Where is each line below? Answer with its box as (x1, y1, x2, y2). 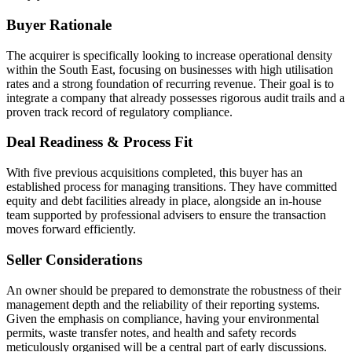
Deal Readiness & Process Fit (6, 134, 192, 151)
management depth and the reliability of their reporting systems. (6, 297, 320, 311)
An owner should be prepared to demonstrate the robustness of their (6, 283, 341, 297)
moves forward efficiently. (6, 222, 136, 236)
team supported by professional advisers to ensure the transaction (6, 208, 326, 222)
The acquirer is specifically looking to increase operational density (6, 48, 332, 62)
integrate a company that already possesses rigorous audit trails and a (6, 90, 345, 104)
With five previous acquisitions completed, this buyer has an (6, 166, 302, 180)
